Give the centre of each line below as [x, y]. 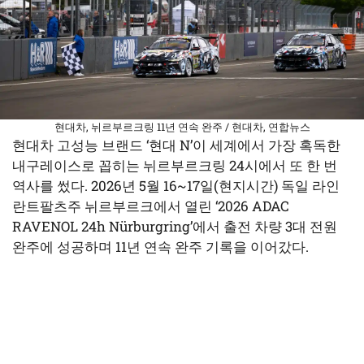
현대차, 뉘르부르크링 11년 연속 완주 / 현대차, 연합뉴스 [182, 126]
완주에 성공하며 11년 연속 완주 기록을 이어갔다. [160, 246]
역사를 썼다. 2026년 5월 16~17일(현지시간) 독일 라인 [176, 185]
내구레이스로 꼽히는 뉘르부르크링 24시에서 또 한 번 [175, 165]
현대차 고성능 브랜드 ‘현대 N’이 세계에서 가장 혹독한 [176, 145]
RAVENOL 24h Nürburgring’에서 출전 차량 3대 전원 [175, 226]
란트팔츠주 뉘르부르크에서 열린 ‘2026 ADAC [151, 206]
